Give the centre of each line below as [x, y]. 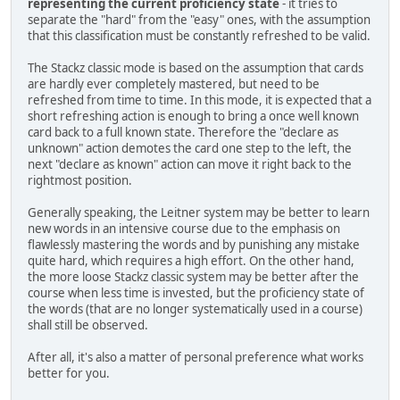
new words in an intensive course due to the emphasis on [184, 228]
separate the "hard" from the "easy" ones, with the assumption [199, 19]
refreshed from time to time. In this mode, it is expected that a [200, 100]
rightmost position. [80, 180]
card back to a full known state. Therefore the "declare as [183, 132]
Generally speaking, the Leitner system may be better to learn [199, 212]
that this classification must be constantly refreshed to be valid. [199, 35]
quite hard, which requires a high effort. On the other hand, [191, 260]
